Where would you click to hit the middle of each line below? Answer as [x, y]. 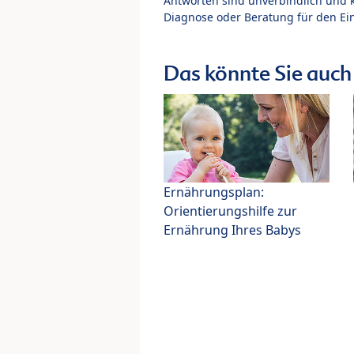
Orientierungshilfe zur [230, 211]
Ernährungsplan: [214, 192]
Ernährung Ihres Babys [232, 230]
